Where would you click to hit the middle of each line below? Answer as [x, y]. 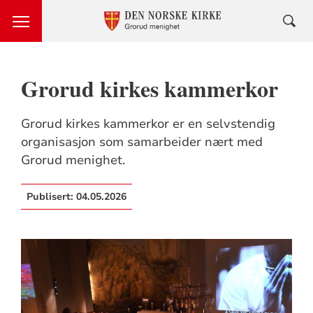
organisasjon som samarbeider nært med [141, 142]
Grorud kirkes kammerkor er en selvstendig [148, 124]
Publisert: [51, 197]
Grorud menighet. [73, 160]
